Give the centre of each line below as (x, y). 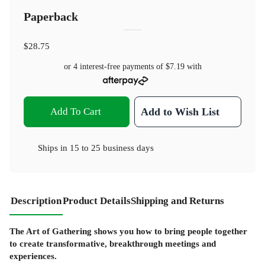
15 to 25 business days (112, 147)
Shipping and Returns (177, 201)
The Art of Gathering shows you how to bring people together (128, 231)
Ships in (54, 147)
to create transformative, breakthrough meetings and (113, 243)
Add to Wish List (180, 112)
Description (36, 201)
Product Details (97, 201)
